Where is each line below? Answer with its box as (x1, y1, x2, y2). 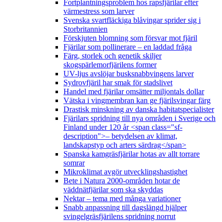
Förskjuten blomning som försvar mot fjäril (63, 34, 197, 43)
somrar (63, 159, 85, 167)
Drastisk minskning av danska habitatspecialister (63, 105, 214, 114)
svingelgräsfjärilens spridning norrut (63, 212, 175, 221)
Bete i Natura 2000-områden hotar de (63, 176, 180, 185)
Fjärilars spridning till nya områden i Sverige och (63, 114, 216, 123)
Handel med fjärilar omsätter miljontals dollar (63, 87, 204, 96)
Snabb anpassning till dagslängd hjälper (63, 203, 187, 212)
